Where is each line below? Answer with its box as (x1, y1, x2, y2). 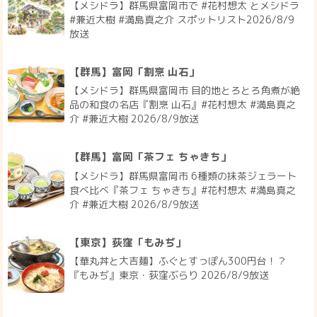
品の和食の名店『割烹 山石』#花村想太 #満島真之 (69, 98, 296, 112)
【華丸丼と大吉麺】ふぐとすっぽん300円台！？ (69, 254, 287, 268)
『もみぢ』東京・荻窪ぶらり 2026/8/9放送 (69, 268, 270, 282)
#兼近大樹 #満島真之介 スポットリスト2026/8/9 (69, 12, 295, 26)
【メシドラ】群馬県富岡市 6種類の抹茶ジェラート (69, 168, 297, 183)
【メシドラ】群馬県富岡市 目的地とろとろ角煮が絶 (69, 83, 301, 98)
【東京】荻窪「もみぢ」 (69, 234, 187, 250)
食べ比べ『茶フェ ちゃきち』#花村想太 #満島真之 (69, 183, 296, 197)
